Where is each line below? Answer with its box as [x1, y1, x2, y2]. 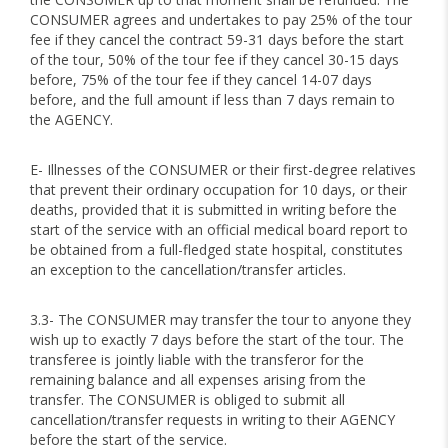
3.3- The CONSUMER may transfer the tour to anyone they [30, 310, 411, 329]
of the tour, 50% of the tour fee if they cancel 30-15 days [30, 50, 399, 69]
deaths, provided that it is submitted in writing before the [30, 200, 397, 219]
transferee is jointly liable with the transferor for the [30, 350, 364, 369]
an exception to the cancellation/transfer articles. [30, 260, 346, 279]
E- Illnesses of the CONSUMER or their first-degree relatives [30, 160, 416, 179]
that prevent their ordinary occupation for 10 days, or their [30, 180, 407, 199]
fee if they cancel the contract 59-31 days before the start [30, 30, 404, 49]
